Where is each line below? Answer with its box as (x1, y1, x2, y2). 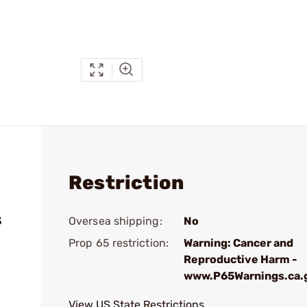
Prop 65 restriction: (69, 236, 169, 249)
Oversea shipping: (69, 214, 162, 228)
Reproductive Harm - (184, 253, 297, 266)
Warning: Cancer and (184, 236, 293, 249)
